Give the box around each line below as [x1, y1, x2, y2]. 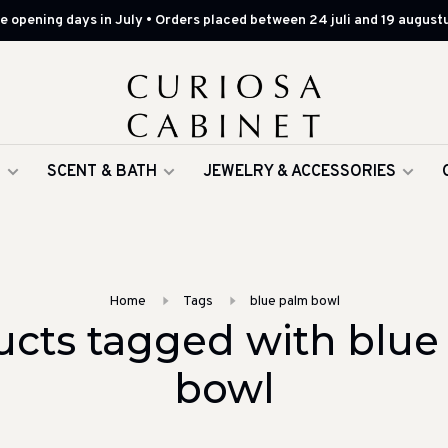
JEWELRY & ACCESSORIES [203, 162, 396, 182]
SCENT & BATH [47, 162, 157, 182]
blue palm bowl [249, 293, 340, 310]
